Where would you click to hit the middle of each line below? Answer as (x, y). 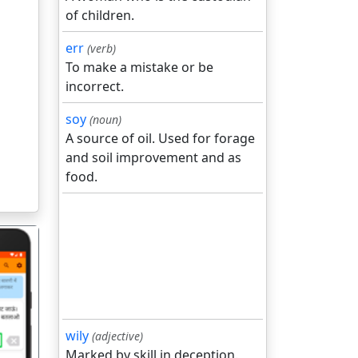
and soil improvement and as (153, 157)
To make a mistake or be (139, 67)
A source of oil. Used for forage (160, 138)
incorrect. (95, 86)
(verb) (101, 48)
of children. (100, 15)
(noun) (105, 119)
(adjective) (117, 336)
